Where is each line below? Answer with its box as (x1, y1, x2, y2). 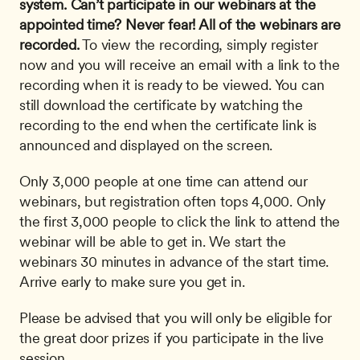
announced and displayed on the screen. (19, 136, 276, 153)
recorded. (19, 35, 80, 53)
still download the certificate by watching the (19, 96, 303, 113)
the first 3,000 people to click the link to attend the (19, 212, 341, 230)
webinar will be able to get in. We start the (19, 232, 287, 250)
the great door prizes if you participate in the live (19, 329, 324, 346)
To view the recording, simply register (79, 35, 318, 53)
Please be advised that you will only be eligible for (19, 309, 332, 326)
